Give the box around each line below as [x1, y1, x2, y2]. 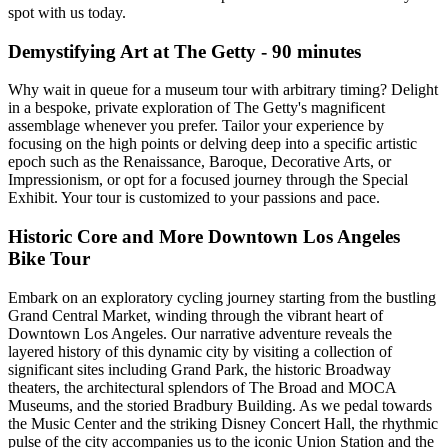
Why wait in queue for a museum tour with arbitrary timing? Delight [8, 81, 438, 99]
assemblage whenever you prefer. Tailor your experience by [8, 117, 384, 135]
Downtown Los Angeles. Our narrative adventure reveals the [8, 324, 392, 342]
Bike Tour [8, 248, 90, 270]
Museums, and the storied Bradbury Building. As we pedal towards [8, 396, 432, 414]
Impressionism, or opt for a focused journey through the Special [8, 171, 408, 189]
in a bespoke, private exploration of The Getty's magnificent [8, 99, 385, 117]
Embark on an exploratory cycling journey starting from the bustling [8, 288, 436, 306]
